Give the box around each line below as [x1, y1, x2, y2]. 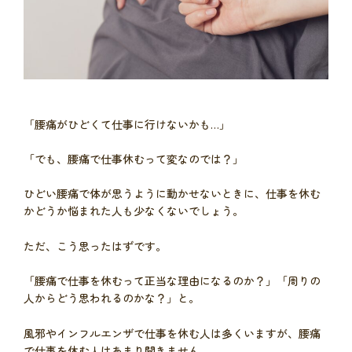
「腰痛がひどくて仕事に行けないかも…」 [24, 115, 230, 132]
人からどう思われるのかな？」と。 [24, 290, 200, 306]
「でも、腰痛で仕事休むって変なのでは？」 [24, 151, 244, 167]
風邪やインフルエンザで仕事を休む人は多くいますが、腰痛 [24, 324, 321, 341]
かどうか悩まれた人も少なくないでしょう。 [24, 203, 244, 219]
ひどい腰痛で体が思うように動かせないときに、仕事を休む [24, 185, 321, 202]
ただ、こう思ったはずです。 [24, 237, 167, 254]
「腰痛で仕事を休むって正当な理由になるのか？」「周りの [24, 273, 321, 289]
